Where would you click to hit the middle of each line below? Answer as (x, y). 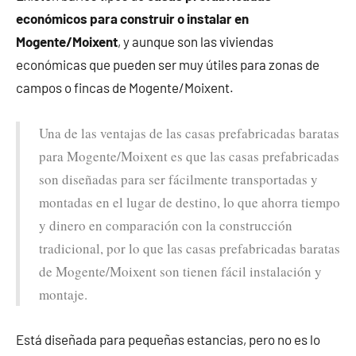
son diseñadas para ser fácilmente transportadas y (178, 179)
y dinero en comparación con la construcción (166, 225)
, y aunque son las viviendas (195, 41)
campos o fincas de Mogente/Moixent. (125, 87)
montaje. (63, 294)
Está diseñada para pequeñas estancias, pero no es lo (168, 339)
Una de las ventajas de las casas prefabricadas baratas (189, 133)
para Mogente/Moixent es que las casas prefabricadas (189, 156)
